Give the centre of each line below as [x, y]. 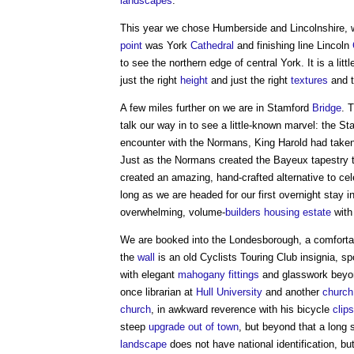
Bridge [327, 108]
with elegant [149, 275]
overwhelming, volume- [173, 212]
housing [282, 212]
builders [243, 212]
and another [292, 292]
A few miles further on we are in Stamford [216, 108]
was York [166, 45]
